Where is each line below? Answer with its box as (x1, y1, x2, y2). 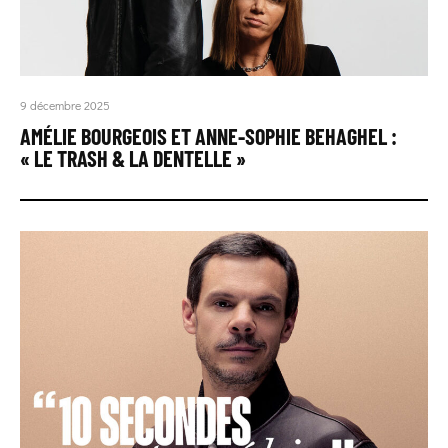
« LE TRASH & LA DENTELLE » (20, 145, 246, 172)
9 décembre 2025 (20, 97, 110, 114)
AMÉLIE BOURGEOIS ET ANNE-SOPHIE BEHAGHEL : (20, 123, 397, 150)
